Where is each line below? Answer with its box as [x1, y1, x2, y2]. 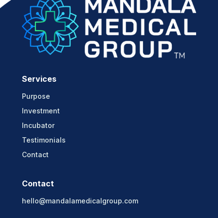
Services [21, 73, 56, 84]
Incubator [21, 121, 54, 129]
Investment [21, 106, 60, 115]
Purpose [21, 91, 50, 100]
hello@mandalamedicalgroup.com [21, 196, 138, 205]
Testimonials [21, 135, 66, 144]
